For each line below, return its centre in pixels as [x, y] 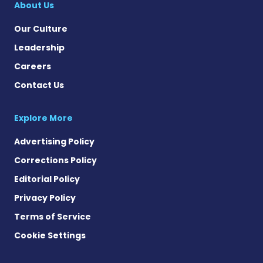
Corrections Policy [55, 160]
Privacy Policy [45, 198]
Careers [33, 66]
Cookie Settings [50, 235]
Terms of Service [53, 216]
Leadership [39, 47]
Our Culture [41, 28]
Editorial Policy [47, 179]
